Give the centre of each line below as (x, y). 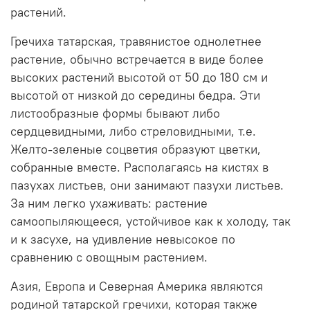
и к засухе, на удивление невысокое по (123, 239)
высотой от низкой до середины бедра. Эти (135, 95)
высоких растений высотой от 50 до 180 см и (139, 77)
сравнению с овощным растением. (109, 257)
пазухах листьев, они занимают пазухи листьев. (147, 185)
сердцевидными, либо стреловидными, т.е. (133, 131)
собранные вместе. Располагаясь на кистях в (139, 167)
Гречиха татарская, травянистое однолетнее (136, 41)
